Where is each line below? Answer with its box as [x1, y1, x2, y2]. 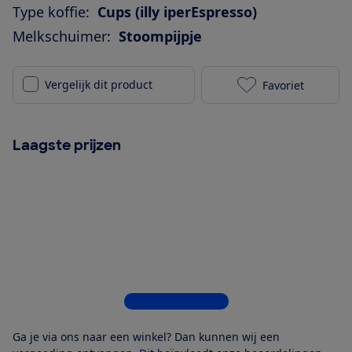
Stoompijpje [119, 27, 202, 46]
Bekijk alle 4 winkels [123, 294, 229, 310]
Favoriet [262, 77, 304, 93]
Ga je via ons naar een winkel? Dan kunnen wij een [13, 329, 280, 345]
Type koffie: [13, 2, 90, 22]
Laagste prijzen [13, 136, 121, 156]
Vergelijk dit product [45, 77, 152, 93]
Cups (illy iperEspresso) [97, 2, 257, 22]
